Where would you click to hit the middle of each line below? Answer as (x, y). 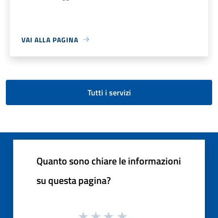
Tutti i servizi (109, 92)
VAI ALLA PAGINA (50, 39)
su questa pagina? (74, 180)
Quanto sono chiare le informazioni (109, 161)
